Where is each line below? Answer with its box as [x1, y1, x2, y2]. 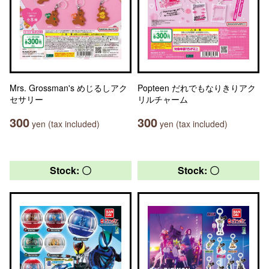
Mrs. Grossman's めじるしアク [10, 82, 127, 94]
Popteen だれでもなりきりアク [138, 82, 256, 94]
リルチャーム [138, 93, 188, 105]
